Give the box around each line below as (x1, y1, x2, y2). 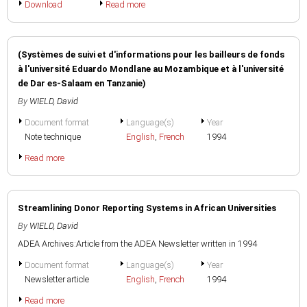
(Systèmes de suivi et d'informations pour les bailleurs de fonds (18, 49, 284, 60)
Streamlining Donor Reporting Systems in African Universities (18, 203, 276, 213)
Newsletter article (25, 274, 89, 284)
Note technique (25, 132, 81, 142)
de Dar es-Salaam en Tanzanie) (18, 78, 146, 88)
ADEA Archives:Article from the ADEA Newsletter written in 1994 (18, 238, 257, 249)
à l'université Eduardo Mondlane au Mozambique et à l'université (18, 64, 284, 74)
